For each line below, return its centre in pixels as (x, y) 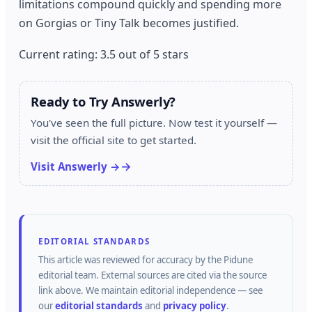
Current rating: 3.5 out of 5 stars (104, 55)
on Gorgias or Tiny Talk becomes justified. (129, 23)
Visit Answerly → (76, 166)
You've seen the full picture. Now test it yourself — (154, 123)
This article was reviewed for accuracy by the (131, 259)
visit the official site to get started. (114, 140)
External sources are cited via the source (183, 275)
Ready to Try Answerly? (103, 102)
